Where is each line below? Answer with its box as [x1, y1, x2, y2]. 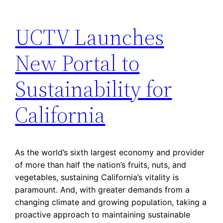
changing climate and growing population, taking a [15, 197, 207, 207]
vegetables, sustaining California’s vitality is [15, 172, 179, 182]
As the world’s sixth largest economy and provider [15, 147, 205, 157]
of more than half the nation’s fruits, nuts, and [15, 159, 187, 170]
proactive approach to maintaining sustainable [15, 209, 191, 220]
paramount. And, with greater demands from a [15, 184, 190, 195]
